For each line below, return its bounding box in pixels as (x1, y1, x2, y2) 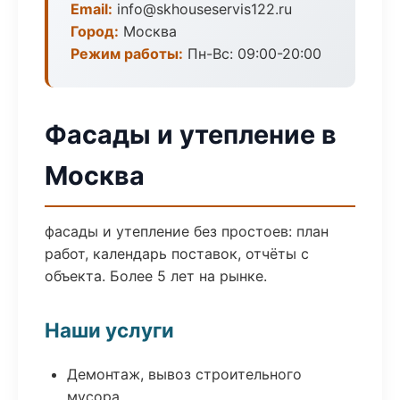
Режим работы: (71, 45, 183, 62)
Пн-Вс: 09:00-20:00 (183, 45, 321, 62)
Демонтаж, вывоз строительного (67, 365, 302, 383)
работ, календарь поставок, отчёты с (45, 245, 309, 262)
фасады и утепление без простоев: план (45, 222, 329, 240)
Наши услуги (45, 318, 174, 342)
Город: (71, 22, 119, 40)
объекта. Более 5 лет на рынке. (45, 267, 267, 285)
